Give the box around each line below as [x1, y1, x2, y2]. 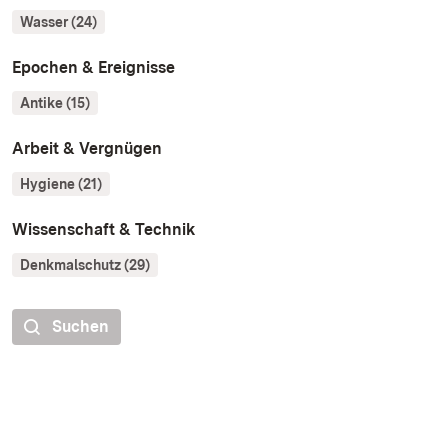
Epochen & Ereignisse [12, 57, 175, 77]
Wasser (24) [20, 13, 97, 30]
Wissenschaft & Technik [12, 219, 195, 239]
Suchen [52, 316, 109, 336]
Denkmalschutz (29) [20, 256, 150, 273]
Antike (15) [20, 94, 90, 111]
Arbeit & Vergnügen [12, 138, 162, 158]
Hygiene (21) [20, 175, 102, 192]
